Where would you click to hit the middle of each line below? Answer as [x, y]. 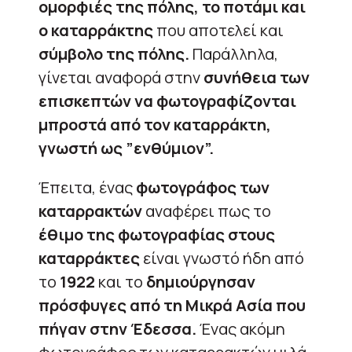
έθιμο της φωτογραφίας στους [157, 234]
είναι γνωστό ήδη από [222, 258]
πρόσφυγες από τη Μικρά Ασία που [172, 305]
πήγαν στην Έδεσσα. [117, 328]
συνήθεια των [257, 77]
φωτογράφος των [203, 187]
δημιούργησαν [199, 281]
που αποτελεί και [218, 30]
